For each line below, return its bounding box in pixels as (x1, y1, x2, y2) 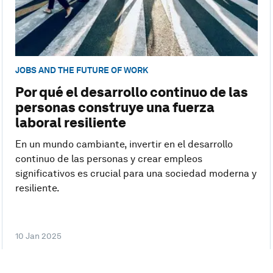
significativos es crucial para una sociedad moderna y (15, 168, 257, 180)
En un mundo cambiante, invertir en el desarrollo (15, 138, 233, 151)
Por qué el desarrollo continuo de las (15, 84, 248, 101)
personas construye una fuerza (15, 99, 214, 116)
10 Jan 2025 (15, 231, 62, 241)
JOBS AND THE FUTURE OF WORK (15, 65, 148, 76)
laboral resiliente (15, 115, 126, 131)
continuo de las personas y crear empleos (15, 153, 202, 165)
